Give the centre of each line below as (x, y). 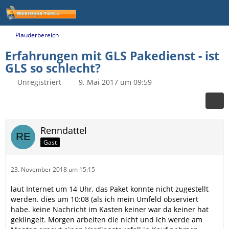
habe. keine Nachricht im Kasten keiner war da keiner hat (110, 209)
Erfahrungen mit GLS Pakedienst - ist (112, 56)
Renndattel (64, 130)
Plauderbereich (37, 35)
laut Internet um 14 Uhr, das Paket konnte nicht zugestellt (110, 189)
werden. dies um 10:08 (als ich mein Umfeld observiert (105, 199)
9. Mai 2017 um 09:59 (115, 82)
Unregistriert (39, 82)
